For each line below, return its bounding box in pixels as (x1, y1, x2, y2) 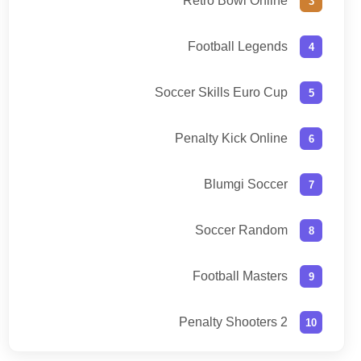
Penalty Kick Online (175, 131, 288, 146)
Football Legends (188, 39, 288, 54)
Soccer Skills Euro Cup (155, 85, 288, 100)
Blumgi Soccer (204, 177, 288, 192)
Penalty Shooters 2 (179, 315, 288, 330)
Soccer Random (195, 223, 288, 238)
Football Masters (193, 269, 288, 284)
